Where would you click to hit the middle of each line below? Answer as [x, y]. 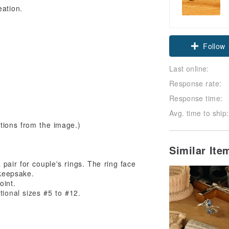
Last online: [189, 68]
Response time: [196, 98]
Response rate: [196, 83]
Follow [214, 46]
